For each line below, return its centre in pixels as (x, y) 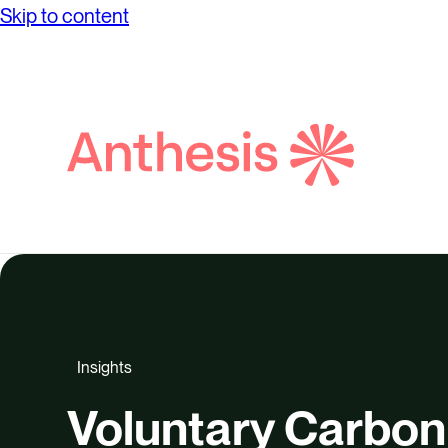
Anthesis (393, 196)
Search (386, 164)
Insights (105, 367)
